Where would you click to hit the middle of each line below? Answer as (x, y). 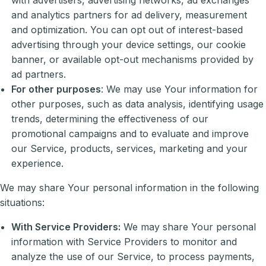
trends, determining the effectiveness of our (110, 118)
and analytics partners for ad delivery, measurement (129, 15)
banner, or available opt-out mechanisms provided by (133, 59)
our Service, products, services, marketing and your (130, 148)
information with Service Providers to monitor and (124, 241)
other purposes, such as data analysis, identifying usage (138, 104)
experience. (38, 163)
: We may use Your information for (180, 89)
